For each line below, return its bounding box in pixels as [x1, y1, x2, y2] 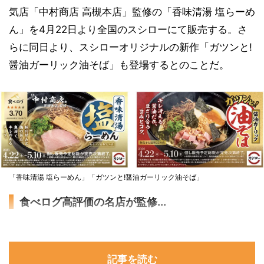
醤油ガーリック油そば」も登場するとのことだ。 [9, 59, 229, 71]
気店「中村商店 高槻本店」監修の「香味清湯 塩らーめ [9, 6, 255, 18]
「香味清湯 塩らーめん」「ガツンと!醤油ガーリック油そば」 [9, 173, 203, 182]
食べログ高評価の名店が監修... [19, 196, 166, 209]
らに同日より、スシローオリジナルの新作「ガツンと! [9, 41, 252, 53]
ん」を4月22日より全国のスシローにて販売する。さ [9, 24, 247, 35]
